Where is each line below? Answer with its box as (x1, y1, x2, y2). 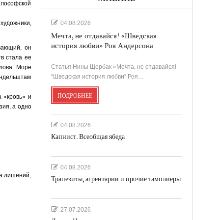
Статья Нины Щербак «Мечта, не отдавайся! (51, 63, 176, 70)
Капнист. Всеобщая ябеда (51, 132, 125, 141)
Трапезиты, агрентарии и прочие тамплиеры (51, 174, 181, 183)
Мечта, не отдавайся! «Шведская (51, 31, 157, 40)
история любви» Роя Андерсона (51, 41, 153, 50)
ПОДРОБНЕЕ (57, 92, 92, 99)
